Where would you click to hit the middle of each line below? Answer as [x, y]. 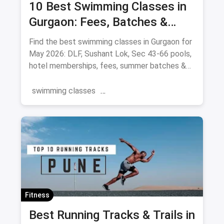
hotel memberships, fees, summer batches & [107, 65]
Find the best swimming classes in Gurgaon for [110, 41]
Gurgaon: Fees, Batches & [98, 22]
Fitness [37, 195]
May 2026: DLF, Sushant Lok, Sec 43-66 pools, [110, 53]
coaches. [45, 77]
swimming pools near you [76, 110]
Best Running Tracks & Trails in [112, 215]
